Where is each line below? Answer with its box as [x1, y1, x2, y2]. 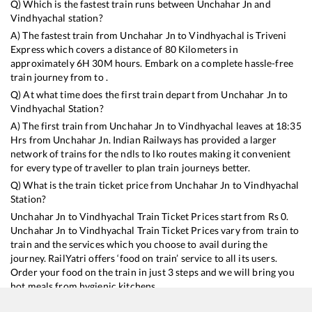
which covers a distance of [44, 42, 165, 55]
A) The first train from [10, 119, 110, 132]
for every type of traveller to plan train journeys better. [10, 161, 251, 173]
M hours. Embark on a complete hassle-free [103, 56, 293, 69]
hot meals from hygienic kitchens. [10, 279, 158, 292]
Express [10, 42, 45, 55]
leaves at [233, 119, 276, 132]
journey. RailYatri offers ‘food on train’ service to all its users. [10, 251, 277, 264]
